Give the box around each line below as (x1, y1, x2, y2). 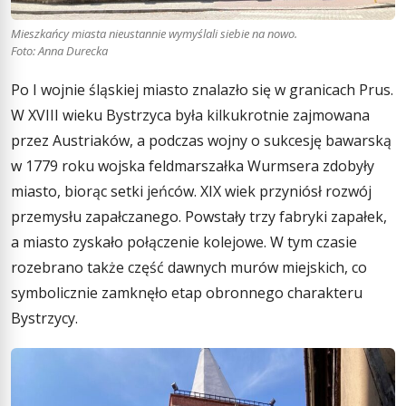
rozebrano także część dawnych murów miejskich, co (11, 257, 367, 278)
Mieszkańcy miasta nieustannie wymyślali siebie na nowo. (11, 25, 297, 43)
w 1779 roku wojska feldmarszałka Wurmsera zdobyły (11, 156, 374, 177)
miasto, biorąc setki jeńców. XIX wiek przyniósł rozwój (11, 181, 372, 202)
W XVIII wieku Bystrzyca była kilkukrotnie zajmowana (11, 105, 370, 126)
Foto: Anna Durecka (11, 43, 108, 60)
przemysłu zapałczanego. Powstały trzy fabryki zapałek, (11, 207, 387, 227)
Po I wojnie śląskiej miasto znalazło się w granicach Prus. (11, 80, 393, 101)
